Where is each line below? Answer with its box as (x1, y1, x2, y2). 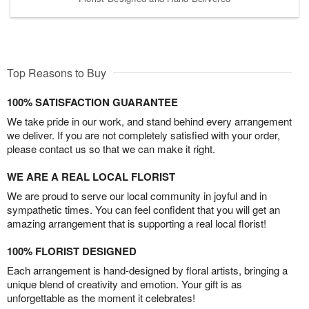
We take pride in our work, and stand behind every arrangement (7, 114, 292, 129)
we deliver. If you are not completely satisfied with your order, (7, 128, 280, 143)
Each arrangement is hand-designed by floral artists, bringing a (7, 263, 288, 278)
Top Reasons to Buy (7, 65, 106, 81)
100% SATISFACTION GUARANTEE (7, 94, 178, 110)
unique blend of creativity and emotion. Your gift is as (7, 277, 242, 292)
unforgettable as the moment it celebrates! (7, 290, 195, 306)
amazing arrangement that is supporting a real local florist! (7, 216, 266, 231)
